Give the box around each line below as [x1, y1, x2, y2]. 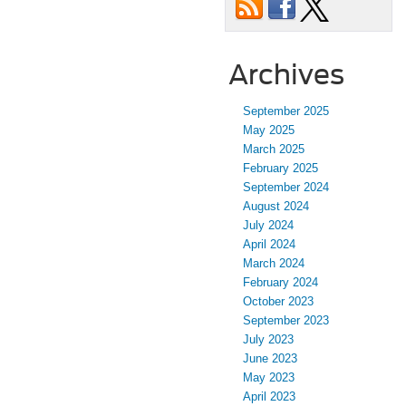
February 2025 [243, 160, 318, 175]
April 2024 [243, 237, 295, 251]
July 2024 [243, 217, 294, 232]
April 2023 [243, 389, 295, 403]
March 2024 [243, 256, 304, 270]
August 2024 [243, 198, 309, 213]
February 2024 [243, 275, 318, 289]
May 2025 [243, 122, 295, 137]
